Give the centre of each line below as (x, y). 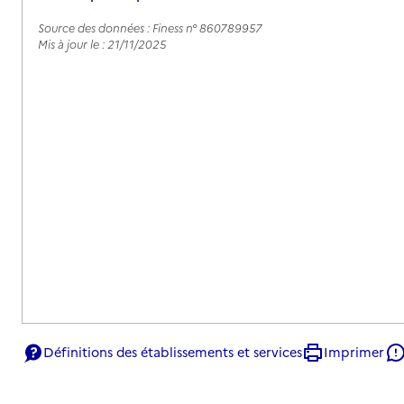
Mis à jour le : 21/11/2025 (102, 44)
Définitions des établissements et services (173, 352)
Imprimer (354, 352)
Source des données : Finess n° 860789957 (150, 28)
